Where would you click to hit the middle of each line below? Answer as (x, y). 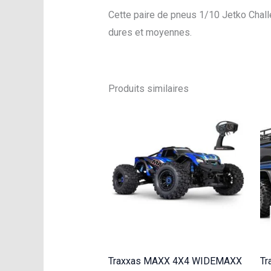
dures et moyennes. (150, 33)
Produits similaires (148, 89)
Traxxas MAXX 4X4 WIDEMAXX (175, 261)
